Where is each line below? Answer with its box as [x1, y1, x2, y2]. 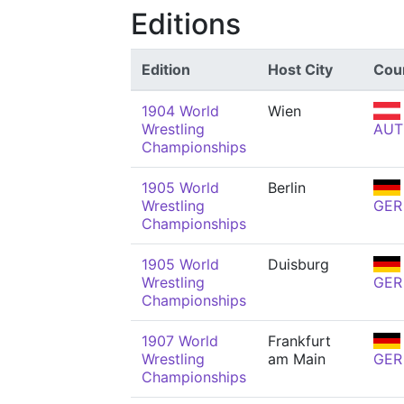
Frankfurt [268, 332, 331, 350]
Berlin [268, 179, 306, 197]
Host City [268, 60, 333, 78]
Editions [131, 6, 241, 41]
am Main [268, 350, 326, 368]
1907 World [142, 332, 218, 350]
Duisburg [268, 255, 329, 273]
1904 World [142, 102, 219, 120]
